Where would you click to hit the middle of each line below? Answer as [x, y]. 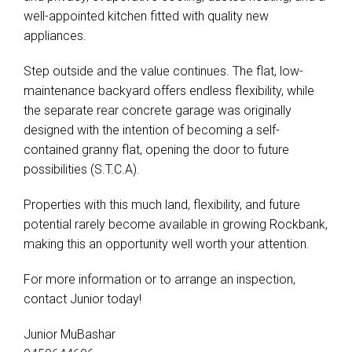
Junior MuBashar [70, 334]
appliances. [55, 36]
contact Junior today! [82, 299]
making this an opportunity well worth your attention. [167, 244]
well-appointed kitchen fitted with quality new [146, 16]
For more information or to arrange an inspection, [159, 279]
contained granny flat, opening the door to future [156, 150]
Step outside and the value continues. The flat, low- [163, 71]
